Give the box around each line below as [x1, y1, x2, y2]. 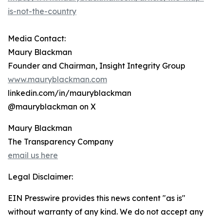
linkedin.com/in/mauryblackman [8, 88, 131, 98]
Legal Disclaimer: [8, 172, 73, 182]
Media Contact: [8, 34, 66, 44]
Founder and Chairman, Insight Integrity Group [8, 61, 185, 71]
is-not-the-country [8, 6, 76, 17]
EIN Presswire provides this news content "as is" [8, 193, 185, 203]
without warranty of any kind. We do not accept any [8, 207, 203, 217]
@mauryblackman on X [8, 102, 96, 112]
